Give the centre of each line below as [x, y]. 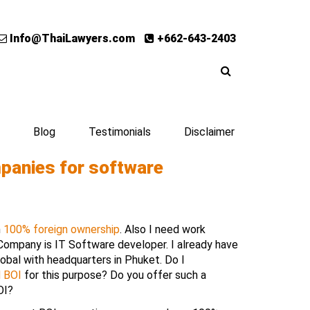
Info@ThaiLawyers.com [71, 38]
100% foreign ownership [62, 229]
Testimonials [120, 132]
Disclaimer [209, 132]
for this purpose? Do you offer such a [114, 275]
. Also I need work [163, 229]
